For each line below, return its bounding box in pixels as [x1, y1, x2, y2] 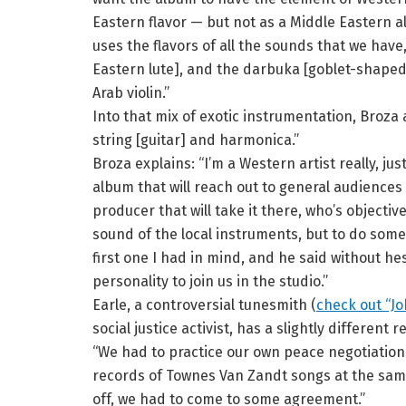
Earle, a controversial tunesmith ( [92, 296, 316, 314]
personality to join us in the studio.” [92, 273, 328, 291]
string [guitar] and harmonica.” [92, 131, 299, 150]
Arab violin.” [92, 84, 169, 102]
